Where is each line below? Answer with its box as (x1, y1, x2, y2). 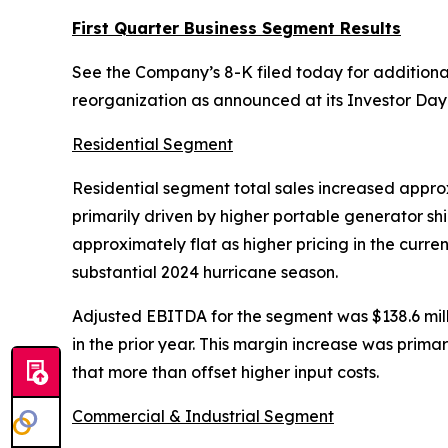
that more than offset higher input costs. (72, 362, 379, 382)
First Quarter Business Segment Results (72, 18, 401, 38)
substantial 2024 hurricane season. (72, 262, 338, 282)
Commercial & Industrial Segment (72, 406, 334, 426)
